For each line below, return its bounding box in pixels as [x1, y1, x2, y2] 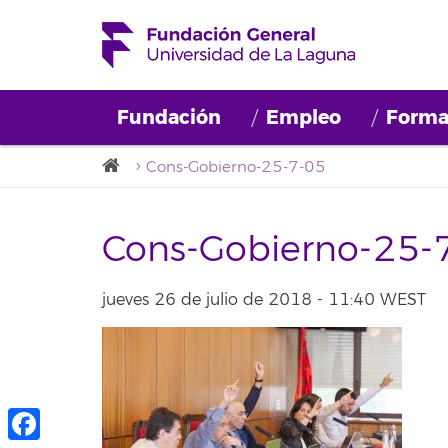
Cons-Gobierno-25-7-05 [146, 158, 326, 177]
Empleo [266, 105, 341, 130]
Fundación [117, 105, 221, 130]
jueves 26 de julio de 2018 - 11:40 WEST [102, 289, 426, 310]
